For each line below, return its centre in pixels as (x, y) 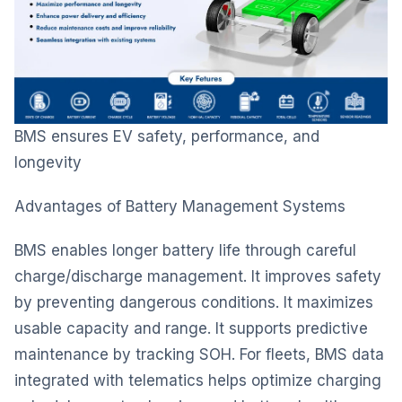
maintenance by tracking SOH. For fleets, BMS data (199, 354)
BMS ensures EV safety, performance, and (167, 136)
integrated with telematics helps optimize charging (198, 380)
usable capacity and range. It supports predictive (191, 328)
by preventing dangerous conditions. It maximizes (194, 302)
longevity (48, 162)
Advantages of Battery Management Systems (180, 206)
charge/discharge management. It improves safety (198, 276)
